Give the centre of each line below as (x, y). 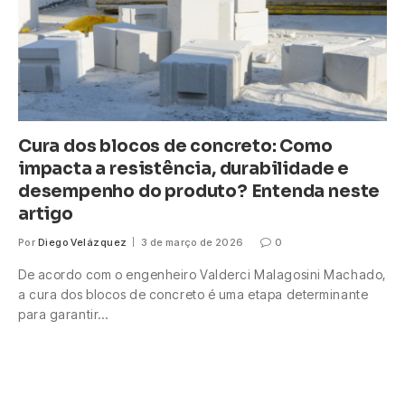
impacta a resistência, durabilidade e (184, 170)
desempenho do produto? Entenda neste (199, 192)
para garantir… (63, 315)
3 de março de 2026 (192, 243)
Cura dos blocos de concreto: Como (175, 147)
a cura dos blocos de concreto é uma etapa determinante (193, 295)
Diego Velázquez (82, 243)
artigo (46, 215)
